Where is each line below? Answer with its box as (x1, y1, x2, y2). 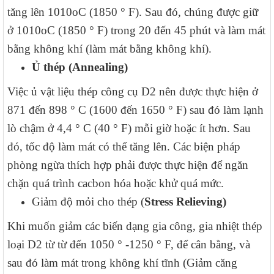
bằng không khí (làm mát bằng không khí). (7, 42, 212, 56)
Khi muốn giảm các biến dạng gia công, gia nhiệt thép (7, 220, 262, 233)
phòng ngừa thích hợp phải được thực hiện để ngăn (7, 158, 248, 172)
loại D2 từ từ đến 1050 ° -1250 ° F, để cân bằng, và (7, 238, 250, 251)
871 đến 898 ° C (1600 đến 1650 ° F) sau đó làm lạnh (7, 103, 264, 117)
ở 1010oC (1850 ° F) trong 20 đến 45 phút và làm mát (7, 24, 265, 37)
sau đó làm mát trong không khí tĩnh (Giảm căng (7, 256, 237, 270)
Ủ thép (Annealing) (32, 61, 128, 74)
